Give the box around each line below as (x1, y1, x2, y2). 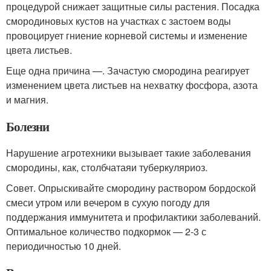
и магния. (6, 93, 48, 107)
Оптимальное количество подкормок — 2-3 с (6, 224, 206, 239)
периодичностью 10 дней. (6, 239, 121, 253)
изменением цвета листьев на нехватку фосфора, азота (6, 78, 258, 93)
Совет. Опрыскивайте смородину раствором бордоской (6, 181, 256, 195)
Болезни (6, 117, 49, 136)
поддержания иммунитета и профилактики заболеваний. (6, 210, 261, 224)
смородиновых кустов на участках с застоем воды (6, 14, 231, 28)
